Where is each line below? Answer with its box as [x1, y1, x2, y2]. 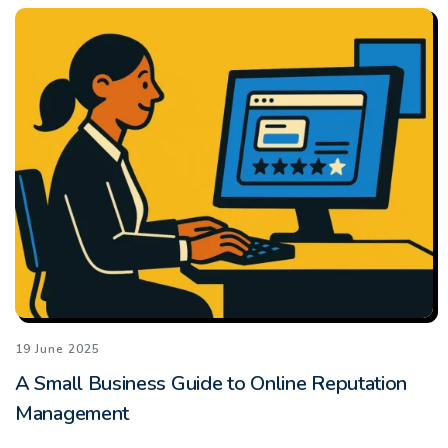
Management [15, 399, 129, 427]
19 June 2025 [15, 340, 100, 357]
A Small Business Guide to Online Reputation [15, 369, 408, 397]
